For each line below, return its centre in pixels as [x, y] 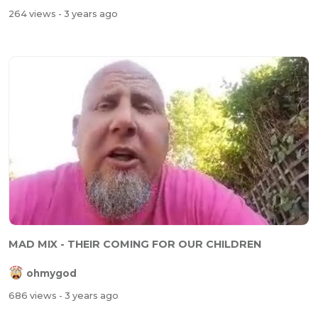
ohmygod [51, 273]
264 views [33, 14]
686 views [34, 296]
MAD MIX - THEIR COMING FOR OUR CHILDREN [135, 244]
